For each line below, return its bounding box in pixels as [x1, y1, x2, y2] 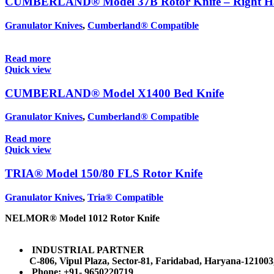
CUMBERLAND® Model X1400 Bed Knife [5, 86, 224, 100]
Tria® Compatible [87, 191, 163, 202]
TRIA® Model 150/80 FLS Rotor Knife [5, 166, 202, 180]
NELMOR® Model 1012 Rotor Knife [5, 212, 160, 223]
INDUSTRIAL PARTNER [32, 244, 144, 255]
